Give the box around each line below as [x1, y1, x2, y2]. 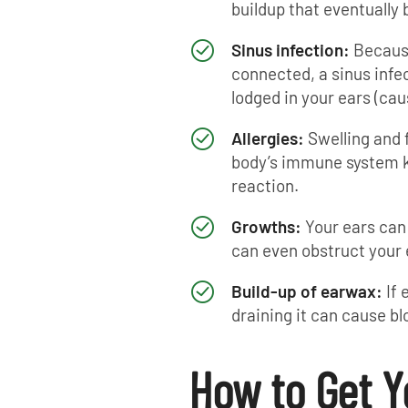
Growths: [230, 215, 305, 237]
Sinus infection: [230, 38, 353, 60]
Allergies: [230, 127, 308, 148]
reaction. [230, 174, 299, 196]
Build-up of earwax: [230, 280, 386, 301]
